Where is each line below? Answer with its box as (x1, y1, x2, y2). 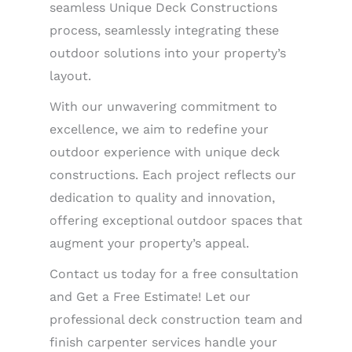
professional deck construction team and (49, 312, 302, 327)
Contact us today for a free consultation (49, 266, 299, 281)
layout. (49, 68, 91, 83)
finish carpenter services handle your (49, 335, 277, 350)
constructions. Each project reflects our (49, 167, 296, 182)
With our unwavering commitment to (49, 99, 277, 114)
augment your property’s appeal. (49, 236, 249, 251)
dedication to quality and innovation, (49, 190, 275, 205)
